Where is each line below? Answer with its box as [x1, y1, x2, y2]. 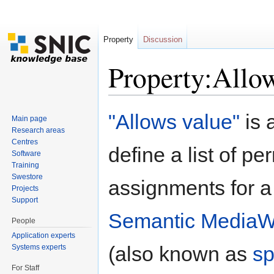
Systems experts [12, 242, 67, 251]
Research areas [12, 125, 65, 135]
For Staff [12, 263, 40, 272]
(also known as [108, 242, 253, 266]
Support [12, 195, 39, 204]
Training [12, 160, 40, 169]
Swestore [12, 172, 43, 181]
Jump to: [108, 95, 144, 105]
